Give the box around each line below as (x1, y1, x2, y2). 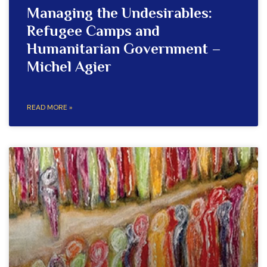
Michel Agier (27, 57, 111, 80)
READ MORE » (27, 103, 72, 112)
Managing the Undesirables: (27, 3, 212, 26)
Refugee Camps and (27, 21, 160, 44)
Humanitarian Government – (27, 39, 221, 62)
